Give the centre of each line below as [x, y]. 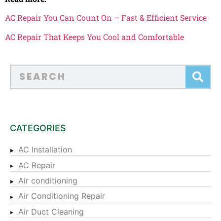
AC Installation [45, 150]
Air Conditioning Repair [62, 196]
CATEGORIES [38, 128]
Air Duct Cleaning [51, 211]
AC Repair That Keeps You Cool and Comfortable [94, 37]
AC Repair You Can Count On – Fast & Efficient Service [106, 18]
